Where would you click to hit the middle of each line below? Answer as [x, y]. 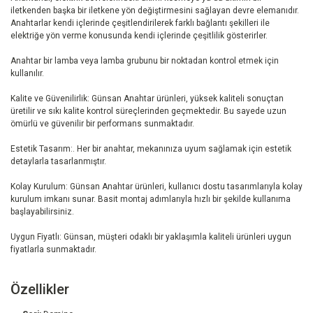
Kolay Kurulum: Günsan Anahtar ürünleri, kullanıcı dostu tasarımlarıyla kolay [156, 187]
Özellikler [40, 290]
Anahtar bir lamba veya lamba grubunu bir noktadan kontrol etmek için [145, 61]
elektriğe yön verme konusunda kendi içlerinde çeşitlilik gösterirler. [139, 36]
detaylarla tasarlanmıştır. [58, 162]
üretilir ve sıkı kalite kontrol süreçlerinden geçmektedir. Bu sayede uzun [148, 111]
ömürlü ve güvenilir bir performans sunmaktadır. [102, 124]
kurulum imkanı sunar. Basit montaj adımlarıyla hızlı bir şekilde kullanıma [151, 199]
